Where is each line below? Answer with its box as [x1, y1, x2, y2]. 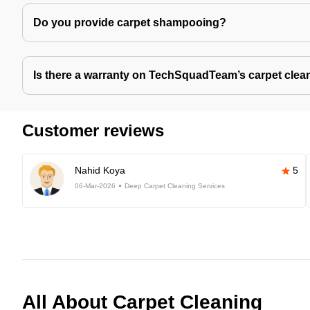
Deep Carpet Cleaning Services [125, 182, 225, 190]
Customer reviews [22, 121, 164, 140]
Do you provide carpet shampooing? [33, 17, 226, 28]
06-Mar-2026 [75, 182, 116, 190]
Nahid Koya [75, 165, 125, 176]
